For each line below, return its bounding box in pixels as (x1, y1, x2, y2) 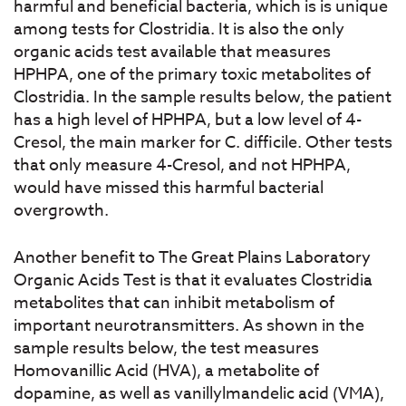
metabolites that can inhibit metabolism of (14, 290, 334, 315)
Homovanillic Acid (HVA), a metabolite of (14, 358, 319, 383)
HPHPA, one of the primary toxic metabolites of (14, 62, 371, 87)
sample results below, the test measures (14, 335, 319, 361)
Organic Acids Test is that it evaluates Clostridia (14, 267, 372, 293)
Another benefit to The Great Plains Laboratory (14, 245, 371, 270)
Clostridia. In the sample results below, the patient (14, 84, 391, 110)
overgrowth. (14, 198, 109, 223)
